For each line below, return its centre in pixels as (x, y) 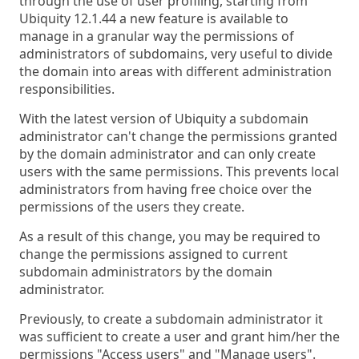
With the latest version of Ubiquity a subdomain (164, 119)
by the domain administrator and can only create (167, 154)
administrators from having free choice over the (165, 189)
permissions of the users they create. (132, 207)
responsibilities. (67, 89)
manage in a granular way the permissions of (157, 36)
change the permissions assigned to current (153, 254)
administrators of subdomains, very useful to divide (176, 54)
